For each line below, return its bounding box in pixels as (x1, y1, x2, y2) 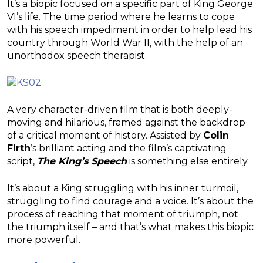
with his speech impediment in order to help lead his (7, 23, 252, 35)
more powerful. (7, 234, 80, 246)
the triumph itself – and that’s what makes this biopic (7, 221, 254, 233)
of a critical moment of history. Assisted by (7, 130, 203, 141)
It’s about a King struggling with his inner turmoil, (7, 183, 238, 194)
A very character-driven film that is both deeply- (7, 104, 232, 116)
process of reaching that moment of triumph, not (7, 208, 238, 220)
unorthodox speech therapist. (7, 49, 147, 61)
